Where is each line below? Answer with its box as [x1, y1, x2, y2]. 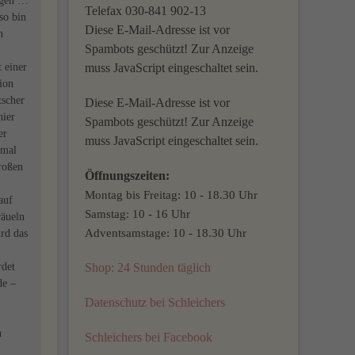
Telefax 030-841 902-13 [85, 4, 207, 17]
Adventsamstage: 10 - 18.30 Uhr [85, 226, 247, 239]
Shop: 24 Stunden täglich [85, 261, 212, 274]
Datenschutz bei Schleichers [85, 296, 226, 309]
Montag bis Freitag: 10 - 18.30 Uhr [85, 188, 258, 201]
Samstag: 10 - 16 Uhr [85, 207, 191, 220]
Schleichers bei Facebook [85, 330, 213, 344]
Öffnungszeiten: [85, 169, 170, 182]
